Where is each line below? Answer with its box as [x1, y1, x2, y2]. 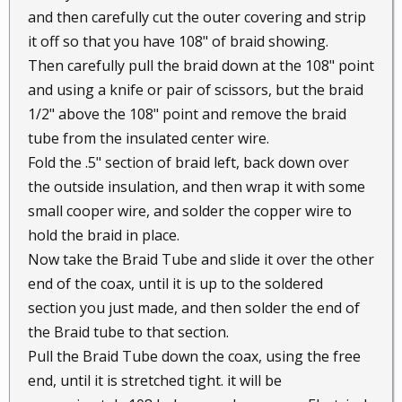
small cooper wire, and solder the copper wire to [28, 201, 352, 221]
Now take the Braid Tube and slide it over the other [28, 249, 374, 269]
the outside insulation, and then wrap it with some [28, 177, 365, 197]
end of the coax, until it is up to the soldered [28, 274, 323, 293]
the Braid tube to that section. [28, 322, 229, 342]
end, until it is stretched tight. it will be [28, 371, 282, 390]
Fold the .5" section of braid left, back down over [28, 153, 349, 172]
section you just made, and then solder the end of [28, 298, 360, 318]
